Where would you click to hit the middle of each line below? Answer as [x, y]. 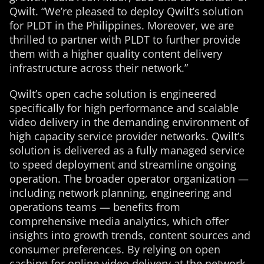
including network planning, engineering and [121, 193]
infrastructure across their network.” [99, 68]
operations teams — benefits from [95, 207]
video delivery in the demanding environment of [129, 122]
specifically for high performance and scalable [124, 108]
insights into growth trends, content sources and [130, 235]
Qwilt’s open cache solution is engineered [113, 94]
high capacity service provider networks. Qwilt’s [127, 136]
